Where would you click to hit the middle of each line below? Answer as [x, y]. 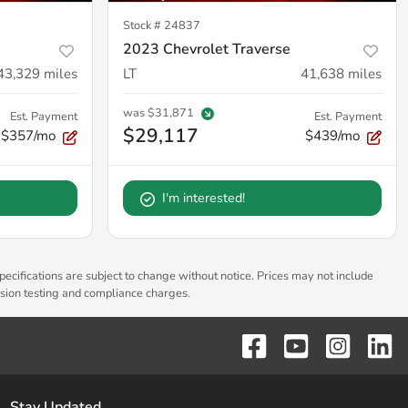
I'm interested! [204, 199]
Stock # [143, 26]
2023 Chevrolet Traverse [207, 50]
